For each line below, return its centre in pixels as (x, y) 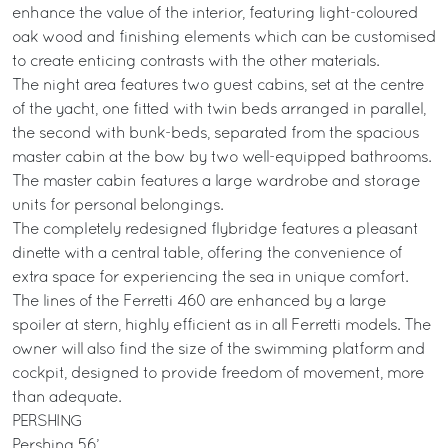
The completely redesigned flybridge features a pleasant (215, 230)
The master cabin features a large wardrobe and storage (216, 182)
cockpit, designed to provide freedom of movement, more (218, 374)
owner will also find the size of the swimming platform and (218, 350)
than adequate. (66, 398)
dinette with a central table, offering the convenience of (207, 254)
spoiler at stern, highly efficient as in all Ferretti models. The (221, 326)
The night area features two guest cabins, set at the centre (218, 86)
